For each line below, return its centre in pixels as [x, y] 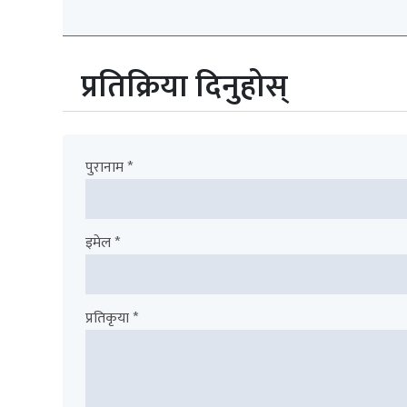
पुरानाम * [109, 167]
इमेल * [103, 243]
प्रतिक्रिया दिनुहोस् [184, 86]
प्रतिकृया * [112, 318]
